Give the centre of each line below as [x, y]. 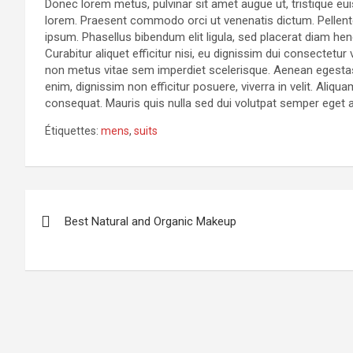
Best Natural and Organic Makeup [150, 222]
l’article [66, 270]
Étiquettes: [72, 131]
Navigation [85, 205]
